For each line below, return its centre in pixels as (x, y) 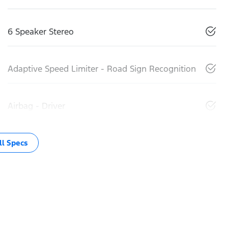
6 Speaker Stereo (41, 31)
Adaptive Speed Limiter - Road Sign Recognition (102, 68)
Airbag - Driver (36, 106)
